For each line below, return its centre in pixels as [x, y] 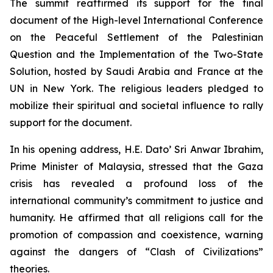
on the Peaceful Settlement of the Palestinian [136, 37]
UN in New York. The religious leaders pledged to [136, 88]
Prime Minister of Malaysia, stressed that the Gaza [136, 166]
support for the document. [71, 122]
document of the [51, 20]
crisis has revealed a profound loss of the [136, 183]
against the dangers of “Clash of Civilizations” [136, 252]
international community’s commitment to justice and [136, 200]
